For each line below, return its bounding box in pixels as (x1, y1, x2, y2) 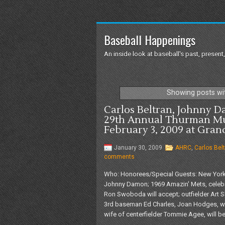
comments (104, 153, 135, 160)
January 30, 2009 (114, 144, 162, 151)
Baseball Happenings (104, 31, 195, 49)
